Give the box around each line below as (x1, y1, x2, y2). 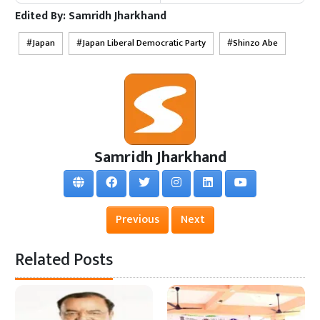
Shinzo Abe (233, 36, 279, 51)
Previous (115, 210, 159, 230)
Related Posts (15, 246, 114, 275)
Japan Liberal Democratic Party (82, 36, 206, 51)
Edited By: (15, 6, 69, 26)
